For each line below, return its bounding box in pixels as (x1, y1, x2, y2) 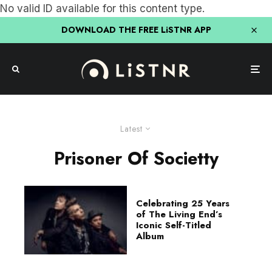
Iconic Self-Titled (136, 219, 211, 233)
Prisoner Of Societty (53, 146, 219, 171)
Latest (120, 123, 143, 135)
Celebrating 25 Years (136, 197, 229, 211)
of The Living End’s (136, 208, 222, 222)
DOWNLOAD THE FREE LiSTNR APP (61, 24, 211, 36)
